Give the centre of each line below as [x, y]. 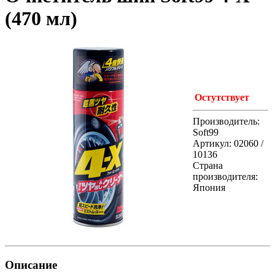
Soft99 [206, 132]
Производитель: [226, 121]
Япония [209, 187]
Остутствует [222, 97]
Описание [31, 265]
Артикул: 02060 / [228, 143]
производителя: [225, 176]
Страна [208, 165]
